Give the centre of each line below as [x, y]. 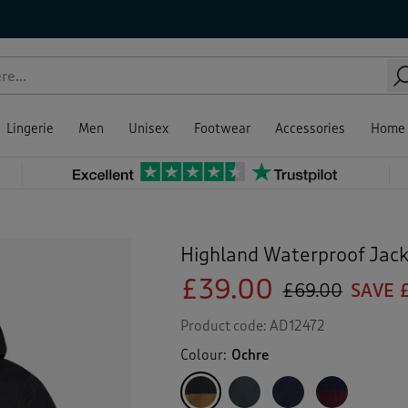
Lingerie [30, 129]
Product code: [225, 326]
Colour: [205, 355]
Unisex [149, 129]
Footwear [222, 129]
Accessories [311, 129]
